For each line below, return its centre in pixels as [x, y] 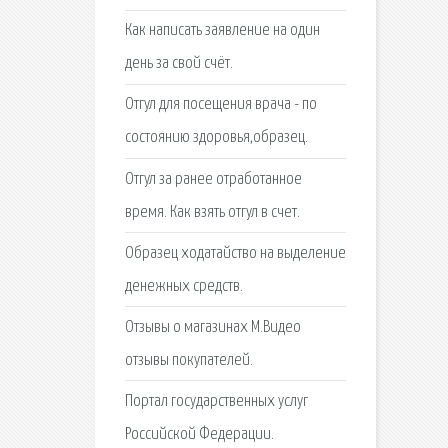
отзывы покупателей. [188, 360]
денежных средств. [183, 286]
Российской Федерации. [199, 435]
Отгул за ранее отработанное [213, 179]
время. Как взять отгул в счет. [212, 212]
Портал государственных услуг [216, 402]
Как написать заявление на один [222, 31]
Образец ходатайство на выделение [235, 253]
